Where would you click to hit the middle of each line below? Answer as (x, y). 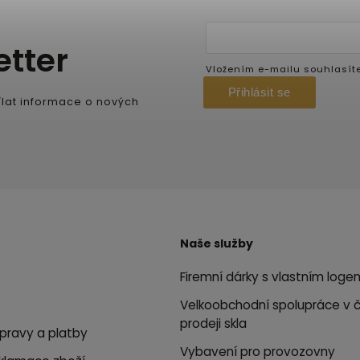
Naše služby (217, 243)
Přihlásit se (259, 92)
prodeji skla (213, 323)
